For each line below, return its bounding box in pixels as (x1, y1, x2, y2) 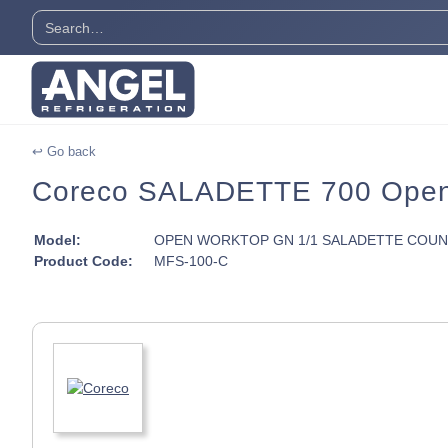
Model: (34, 231, 81, 248)
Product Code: (34, 252, 133, 269)
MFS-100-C (154, 252, 228, 269)
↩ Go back (32, 143, 96, 159)
